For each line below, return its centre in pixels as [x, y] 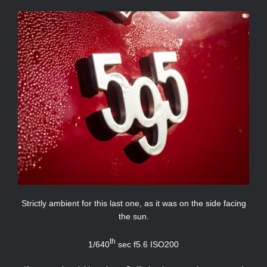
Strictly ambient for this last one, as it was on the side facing [133, 204]
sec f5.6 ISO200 [147, 245]
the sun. [133, 217]
